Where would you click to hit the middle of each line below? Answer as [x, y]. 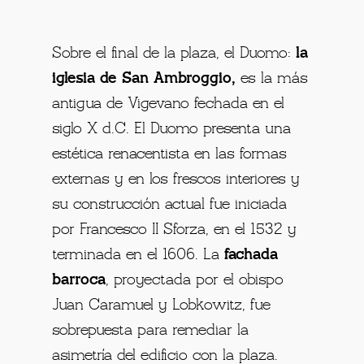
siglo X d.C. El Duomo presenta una [172, 129]
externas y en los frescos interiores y [176, 179]
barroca [79, 280]
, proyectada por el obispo [195, 280]
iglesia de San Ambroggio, [144, 78]
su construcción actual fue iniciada [170, 204]
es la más [272, 78]
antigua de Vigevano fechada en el [169, 104]
